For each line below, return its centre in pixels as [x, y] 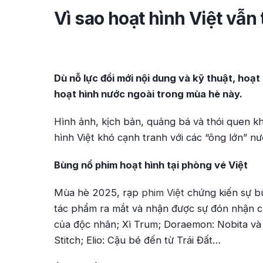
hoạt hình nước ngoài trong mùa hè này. [148, 94]
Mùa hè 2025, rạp [98, 193]
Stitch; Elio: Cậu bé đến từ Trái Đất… [137, 240]
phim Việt [163, 193]
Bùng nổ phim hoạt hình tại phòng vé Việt [151, 165]
